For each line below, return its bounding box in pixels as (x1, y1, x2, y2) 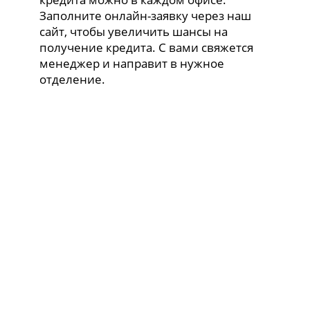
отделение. (39, 71, 106, 87)
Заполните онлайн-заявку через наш (39, 7, 252, 24)
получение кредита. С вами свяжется (39, 39, 254, 55)
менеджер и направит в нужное (39, 55, 225, 71)
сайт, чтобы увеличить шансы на (39, 23, 228, 39)
